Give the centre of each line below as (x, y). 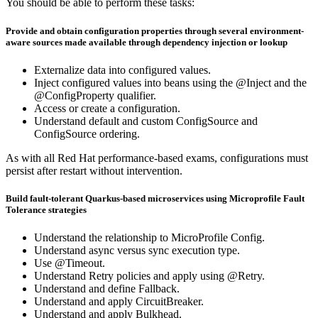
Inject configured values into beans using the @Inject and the (170, 82)
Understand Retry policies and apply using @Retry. (149, 276)
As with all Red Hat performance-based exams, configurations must (157, 158)
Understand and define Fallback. (107, 289)
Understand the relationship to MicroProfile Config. (149, 238)
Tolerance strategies (46, 209)
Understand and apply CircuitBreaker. (119, 302)
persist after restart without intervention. (94, 170)
